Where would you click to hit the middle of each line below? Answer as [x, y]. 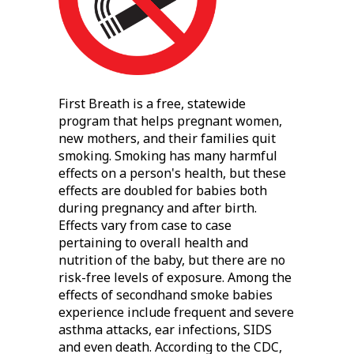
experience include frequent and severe [176, 313]
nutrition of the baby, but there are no [172, 260]
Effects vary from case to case [145, 226]
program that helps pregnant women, [170, 121]
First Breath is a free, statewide [152, 104]
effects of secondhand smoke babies [166, 295]
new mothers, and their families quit [167, 139]
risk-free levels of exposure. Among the [175, 278]
